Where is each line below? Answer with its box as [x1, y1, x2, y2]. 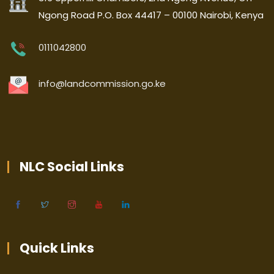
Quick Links [20, 239, 94, 257]
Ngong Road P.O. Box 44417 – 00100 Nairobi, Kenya [39, 9, 264, 21]
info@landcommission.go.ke [39, 77, 166, 90]
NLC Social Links [20, 158, 124, 176]
